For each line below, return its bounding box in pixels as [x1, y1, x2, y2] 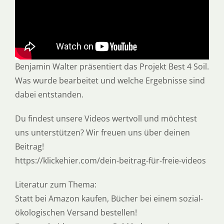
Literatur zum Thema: [14, 178, 96, 190]
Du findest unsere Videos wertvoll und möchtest [14, 112, 197, 124]
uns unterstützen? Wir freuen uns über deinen [14, 126, 190, 138]
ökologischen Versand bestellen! [14, 206, 137, 218]
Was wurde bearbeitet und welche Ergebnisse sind [14, 74, 205, 86]
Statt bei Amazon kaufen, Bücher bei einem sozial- [14, 192, 203, 204]
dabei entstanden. [14, 88, 83, 100]
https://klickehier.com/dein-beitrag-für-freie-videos [14, 154, 206, 166]
